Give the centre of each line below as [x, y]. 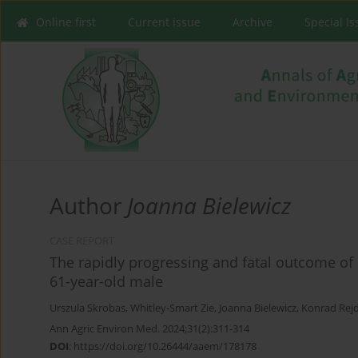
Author [88, 206]
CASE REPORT [82, 241]
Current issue [164, 22]
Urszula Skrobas [88, 308]
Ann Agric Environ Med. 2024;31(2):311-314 [149, 329]
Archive [253, 22]
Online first [66, 22]
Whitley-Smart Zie [172, 308]
